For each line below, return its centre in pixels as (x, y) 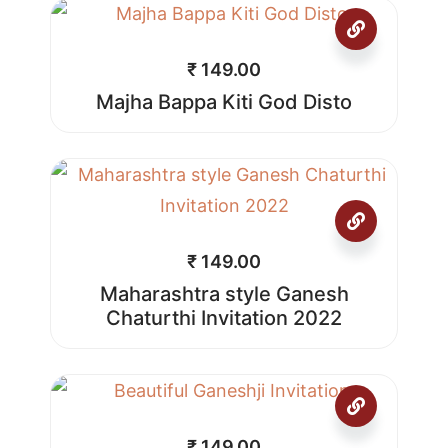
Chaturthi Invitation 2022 (224, 318)
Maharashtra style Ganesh (224, 294)
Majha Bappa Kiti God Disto (224, 102)
